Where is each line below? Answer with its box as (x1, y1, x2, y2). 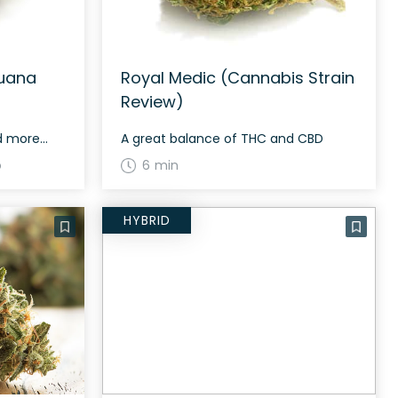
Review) (121, 91, 185, 113)
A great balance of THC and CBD (121, 130, 324, 147)
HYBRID (123, 211, 171, 229)
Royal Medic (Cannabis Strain (121, 67, 355, 89)
